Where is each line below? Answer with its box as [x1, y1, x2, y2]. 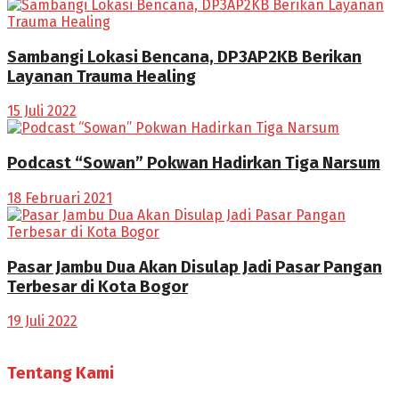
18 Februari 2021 [7, 189, 112, 207]
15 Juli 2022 [7, 102, 77, 120]
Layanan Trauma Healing [7, 66, 196, 86]
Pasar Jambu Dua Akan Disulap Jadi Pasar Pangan [7, 256, 382, 277]
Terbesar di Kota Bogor [7, 276, 188, 297]
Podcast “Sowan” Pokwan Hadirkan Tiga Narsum [7, 153, 380, 174]
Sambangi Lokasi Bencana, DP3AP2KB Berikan [7, 46, 362, 67]
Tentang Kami [7, 363, 114, 384]
